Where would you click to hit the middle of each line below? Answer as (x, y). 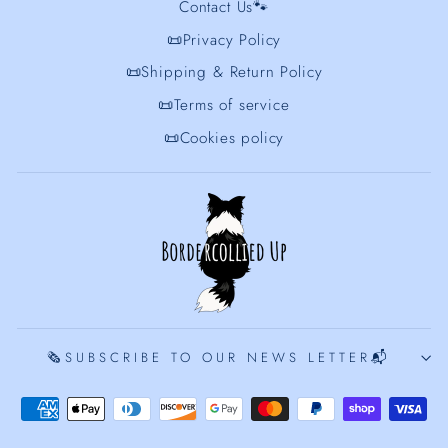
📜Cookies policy (224, 138)
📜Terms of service (224, 105)
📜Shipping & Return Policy (224, 72)
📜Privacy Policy (224, 39)
